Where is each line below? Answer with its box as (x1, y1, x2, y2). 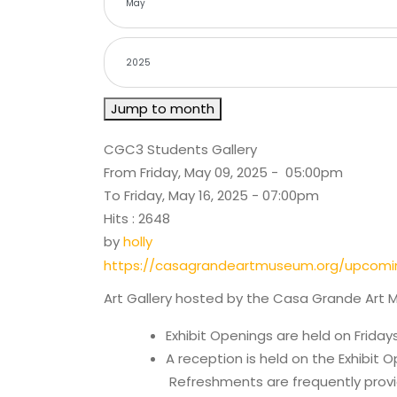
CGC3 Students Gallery (104, 139, 257, 159)
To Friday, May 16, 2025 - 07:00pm (104, 185, 319, 205)
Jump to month (111, 98, 214, 118)
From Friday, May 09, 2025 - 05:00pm (104, 162, 343, 182)
